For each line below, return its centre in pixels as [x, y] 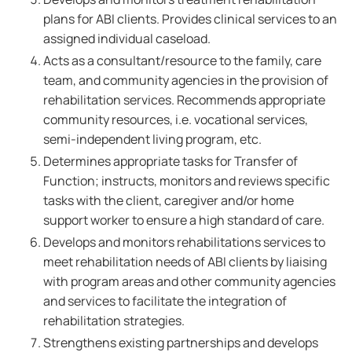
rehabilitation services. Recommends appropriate [184, 100]
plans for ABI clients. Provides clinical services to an [190, 19]
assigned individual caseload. [127, 38]
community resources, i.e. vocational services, [176, 119]
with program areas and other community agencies [189, 281]
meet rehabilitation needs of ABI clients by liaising [185, 262]
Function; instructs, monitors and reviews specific [187, 181]
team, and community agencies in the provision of [186, 80]
